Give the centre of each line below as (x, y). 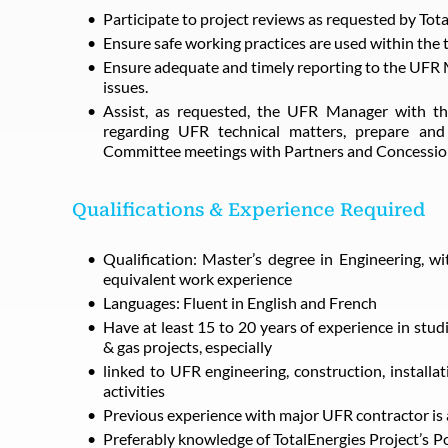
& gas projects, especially (187, 346)
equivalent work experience (197, 278)
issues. (125, 86)
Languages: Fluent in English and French (240, 302)
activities (134, 390)
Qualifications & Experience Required (248, 209)
